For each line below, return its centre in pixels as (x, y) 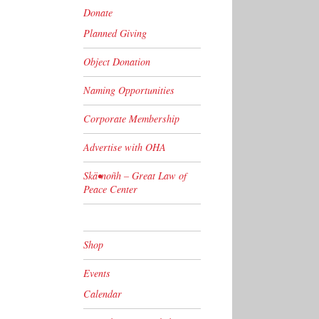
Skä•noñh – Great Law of (135, 175)
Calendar (103, 294)
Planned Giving (115, 33)
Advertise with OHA (125, 147)
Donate (98, 12)
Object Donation (117, 61)
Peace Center (110, 189)
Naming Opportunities (129, 90)
